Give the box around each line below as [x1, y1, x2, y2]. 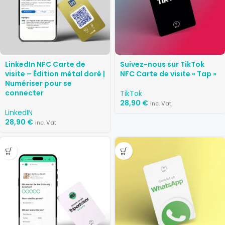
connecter [5, 88, 44, 98]
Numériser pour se [5, 78, 72, 88]
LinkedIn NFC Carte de [5, 59, 85, 69]
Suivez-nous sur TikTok [120, 59, 204, 69]
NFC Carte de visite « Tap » [120, 69, 216, 79]
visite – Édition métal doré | [5, 69, 105, 79]
